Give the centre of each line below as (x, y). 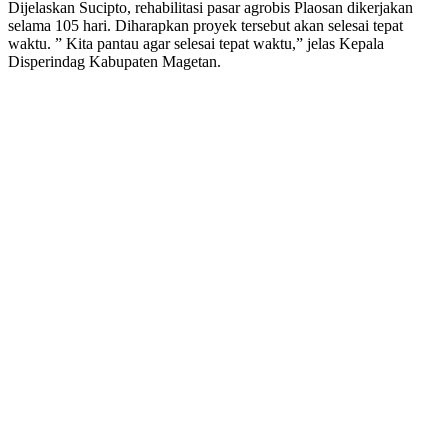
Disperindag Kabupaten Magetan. (114, 61)
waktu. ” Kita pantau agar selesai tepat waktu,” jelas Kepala (196, 43)
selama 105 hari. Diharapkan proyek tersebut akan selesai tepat (205, 25)
